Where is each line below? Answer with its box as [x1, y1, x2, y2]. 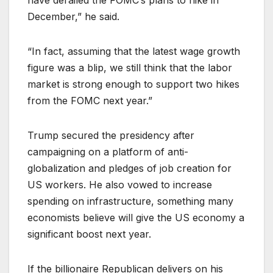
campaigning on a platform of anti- [27, 146, 188, 158]
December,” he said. [27, 10, 119, 23]
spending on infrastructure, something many [27, 195, 233, 208]
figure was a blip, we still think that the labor [27, 62, 232, 74]
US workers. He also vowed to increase [27, 179, 212, 191]
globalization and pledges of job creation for [27, 162, 232, 175]
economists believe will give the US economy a [27, 211, 244, 224]
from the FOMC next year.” [27, 94, 152, 107]
